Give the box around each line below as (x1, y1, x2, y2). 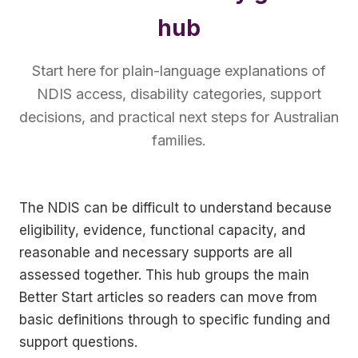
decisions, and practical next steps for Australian (19, 109, 339, 125)
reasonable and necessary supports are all (19, 245, 292, 261)
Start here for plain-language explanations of (32, 62, 326, 79)
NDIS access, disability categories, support (37, 86, 321, 102)
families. (152, 132, 206, 149)
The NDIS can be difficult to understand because (19, 200, 332, 216)
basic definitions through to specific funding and (19, 312, 330, 328)
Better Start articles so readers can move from (19, 289, 317, 305)
